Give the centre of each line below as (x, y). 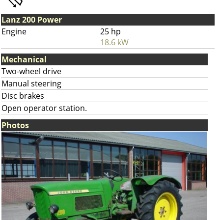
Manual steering (31, 83)
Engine (14, 31)
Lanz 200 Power (32, 20)
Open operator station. (44, 108)
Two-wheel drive (31, 71)
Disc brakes (23, 96)
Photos (15, 125)
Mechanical (24, 59)
